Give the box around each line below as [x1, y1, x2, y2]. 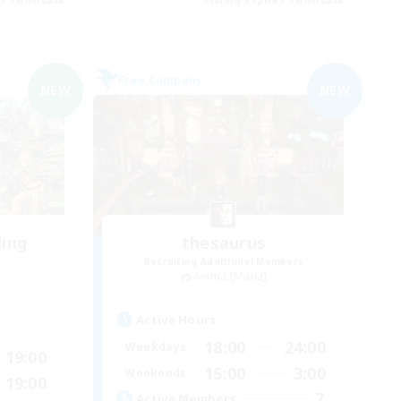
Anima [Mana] [192, 268, 268, 284]
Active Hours [136, 311, 217, 328]
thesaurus [181, 231, 267, 253]
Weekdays [124, 339, 187, 355]
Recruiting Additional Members [143, 254, 304, 268]
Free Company [118, 72, 203, 88]
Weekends [124, 365, 187, 381]
